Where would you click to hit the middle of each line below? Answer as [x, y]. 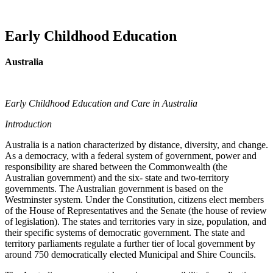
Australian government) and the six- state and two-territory [117, 177]
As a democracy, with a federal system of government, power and [131, 155]
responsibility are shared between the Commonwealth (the [116, 166]
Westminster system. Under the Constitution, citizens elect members [134, 199]
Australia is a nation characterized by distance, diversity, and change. [136, 144]
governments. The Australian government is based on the [114, 188]
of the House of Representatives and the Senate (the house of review [136, 210]
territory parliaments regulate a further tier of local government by [130, 243]
